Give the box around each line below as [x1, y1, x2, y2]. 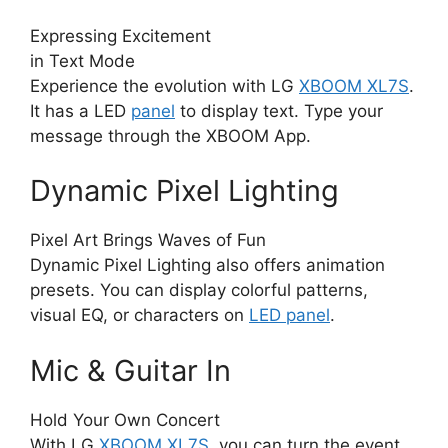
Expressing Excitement [30, 25, 211, 46]
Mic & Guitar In [30, 352, 231, 388]
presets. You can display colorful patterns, [30, 280, 368, 301]
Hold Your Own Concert [30, 409, 220, 430]
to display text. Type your [175, 100, 383, 121]
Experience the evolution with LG [30, 75, 299, 96]
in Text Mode [30, 50, 135, 71]
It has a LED [30, 100, 131, 121]
